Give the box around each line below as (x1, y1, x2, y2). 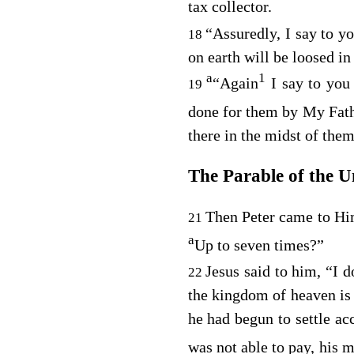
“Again (213, 74, 259, 92)
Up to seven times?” (194, 235, 324, 254)
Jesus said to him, (205, 262, 326, 281)
